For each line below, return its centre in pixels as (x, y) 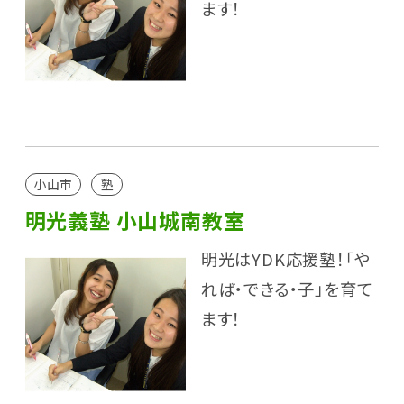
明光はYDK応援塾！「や (285, 259)
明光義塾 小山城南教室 (135, 220)
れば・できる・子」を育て (287, 289)
